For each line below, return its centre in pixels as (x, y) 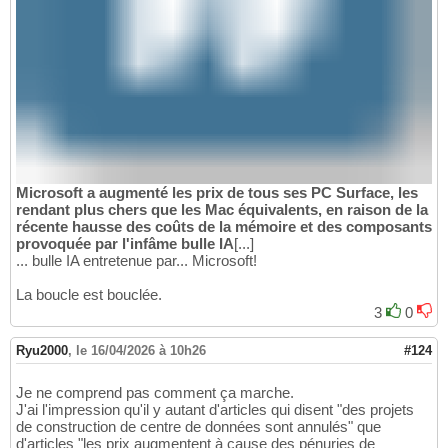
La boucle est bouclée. (89, 295)
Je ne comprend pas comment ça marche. (155, 393)
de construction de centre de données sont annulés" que (198, 427)
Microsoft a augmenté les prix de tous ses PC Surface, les (217, 193)
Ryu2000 (42, 351)
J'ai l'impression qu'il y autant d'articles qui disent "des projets (215, 410)
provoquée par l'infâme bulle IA (125, 244)
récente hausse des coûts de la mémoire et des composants (224, 227)
